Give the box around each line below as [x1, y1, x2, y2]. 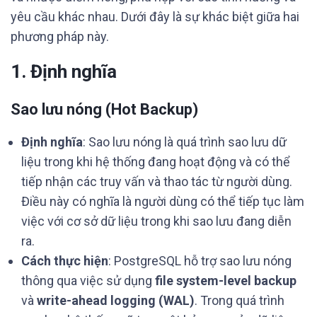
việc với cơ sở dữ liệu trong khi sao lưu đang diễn [21, 214, 292, 229]
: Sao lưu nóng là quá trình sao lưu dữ [83, 134, 287, 149]
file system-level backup [155, 273, 296, 288]
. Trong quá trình [195, 293, 284, 308]
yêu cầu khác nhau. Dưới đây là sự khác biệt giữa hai [11, 9, 299, 24]
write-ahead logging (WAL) [37, 293, 195, 308]
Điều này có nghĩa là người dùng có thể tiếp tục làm [21, 194, 304, 209]
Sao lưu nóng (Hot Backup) [11, 100, 198, 118]
